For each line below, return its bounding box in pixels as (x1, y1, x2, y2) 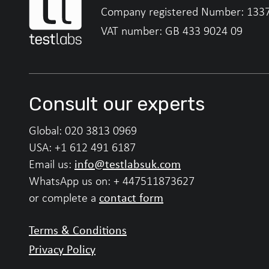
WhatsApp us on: (29, 174, 113, 189)
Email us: (29, 157, 74, 172)
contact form (99, 189, 163, 206)
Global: (29, 123, 65, 138)
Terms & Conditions (29, 222, 127, 238)
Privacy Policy (29, 241, 95, 258)
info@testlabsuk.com (74, 156, 181, 172)
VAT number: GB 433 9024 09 (101, 23, 243, 38)
